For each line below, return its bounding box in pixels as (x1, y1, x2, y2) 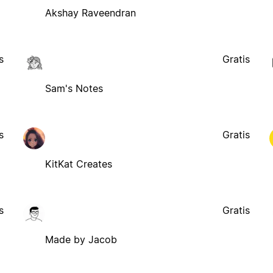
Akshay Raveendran (44, 6, 136, 19)
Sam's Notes (44, 82, 103, 94)
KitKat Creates (44, 157, 112, 170)
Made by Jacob (44, 233, 117, 246)
